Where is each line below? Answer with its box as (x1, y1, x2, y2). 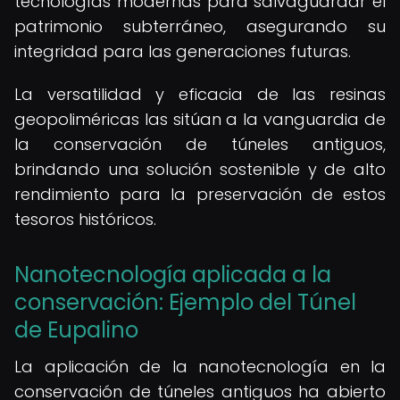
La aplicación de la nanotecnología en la (14, 355, 386, 378)
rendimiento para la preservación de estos (14, 183, 386, 205)
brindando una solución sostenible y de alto (14, 158, 386, 180)
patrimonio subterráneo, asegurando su (14, 15, 386, 37)
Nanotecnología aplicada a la (14, 260, 331, 289)
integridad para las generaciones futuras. (14, 40, 351, 62)
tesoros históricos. (14, 208, 156, 230)
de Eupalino (14, 315, 138, 345)
